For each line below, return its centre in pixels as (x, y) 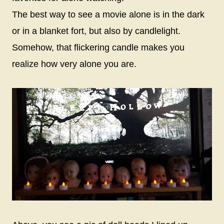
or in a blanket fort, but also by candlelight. (96, 31)
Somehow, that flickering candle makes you (98, 47)
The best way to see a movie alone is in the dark (108, 14)
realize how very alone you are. (75, 64)
